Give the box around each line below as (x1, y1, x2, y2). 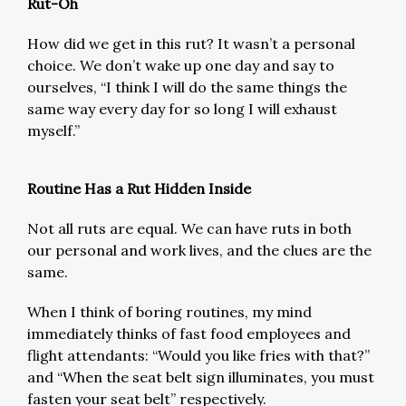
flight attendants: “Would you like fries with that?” (27, 346, 370, 364)
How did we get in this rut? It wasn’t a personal (27, 34, 355, 53)
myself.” (27, 121, 83, 140)
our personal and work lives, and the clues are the (27, 241, 372, 259)
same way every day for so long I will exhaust (27, 100, 337, 118)
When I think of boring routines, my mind (27, 303, 312, 321)
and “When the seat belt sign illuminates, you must (27, 368, 374, 386)
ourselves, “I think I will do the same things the (27, 78, 347, 96)
